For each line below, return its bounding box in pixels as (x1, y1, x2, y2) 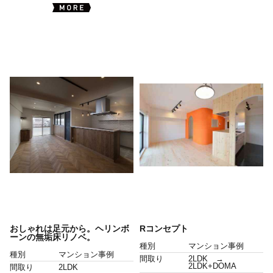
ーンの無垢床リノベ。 (9, 232, 95, 242)
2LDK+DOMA (188, 262, 236, 271)
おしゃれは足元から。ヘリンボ (9, 224, 129, 233)
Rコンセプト (139, 224, 188, 233)
